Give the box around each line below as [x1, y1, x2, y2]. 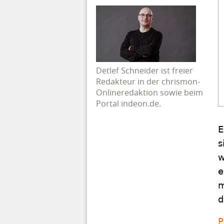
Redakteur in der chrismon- [96, 75, 200, 88]
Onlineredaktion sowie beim [96, 86, 203, 99]
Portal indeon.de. [96, 97, 161, 110]
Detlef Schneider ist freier [96, 64, 193, 77]
